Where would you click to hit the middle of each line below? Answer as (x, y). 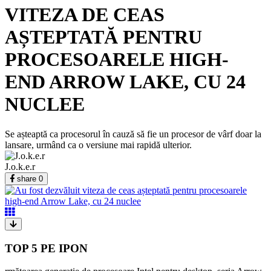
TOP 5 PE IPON (46, 248)
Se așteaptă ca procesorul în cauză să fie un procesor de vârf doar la (133, 134)
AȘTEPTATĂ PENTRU (103, 37)
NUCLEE (45, 104)
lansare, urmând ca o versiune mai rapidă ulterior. (98, 145)
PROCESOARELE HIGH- (117, 60)
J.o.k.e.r (20, 166)
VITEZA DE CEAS (85, 15)
